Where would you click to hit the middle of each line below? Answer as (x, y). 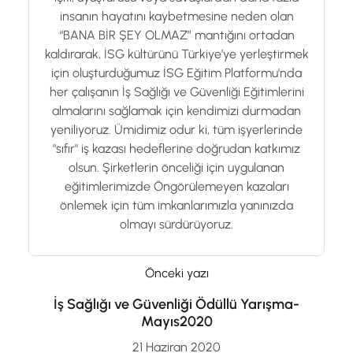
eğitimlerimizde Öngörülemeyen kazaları (176, 186)
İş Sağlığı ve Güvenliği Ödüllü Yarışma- (176, 304)
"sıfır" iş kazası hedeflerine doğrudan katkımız (176, 148)
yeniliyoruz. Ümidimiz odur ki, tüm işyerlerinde (176, 129)
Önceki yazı (176, 273)
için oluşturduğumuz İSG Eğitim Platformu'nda (176, 72)
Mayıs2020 (176, 321)
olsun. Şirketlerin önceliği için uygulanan (176, 167)
